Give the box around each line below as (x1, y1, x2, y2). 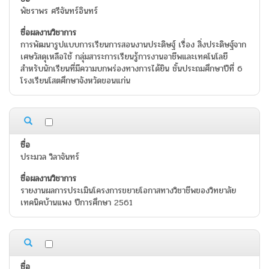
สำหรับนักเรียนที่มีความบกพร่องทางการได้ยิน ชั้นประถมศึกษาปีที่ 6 (20, 62, 243, 76)
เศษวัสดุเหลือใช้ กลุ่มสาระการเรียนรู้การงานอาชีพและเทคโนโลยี (20, 50, 228, 64)
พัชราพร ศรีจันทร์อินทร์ (20, 5, 98, 18)
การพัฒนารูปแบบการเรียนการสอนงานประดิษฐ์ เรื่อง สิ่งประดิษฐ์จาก (20, 38, 246, 52)
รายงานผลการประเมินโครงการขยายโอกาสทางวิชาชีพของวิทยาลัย (20, 184, 236, 198)
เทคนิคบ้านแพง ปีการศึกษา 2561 (20, 196, 133, 210)
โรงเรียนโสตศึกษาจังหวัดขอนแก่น (20, 74, 130, 88)
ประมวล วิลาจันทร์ (20, 151, 79, 164)
